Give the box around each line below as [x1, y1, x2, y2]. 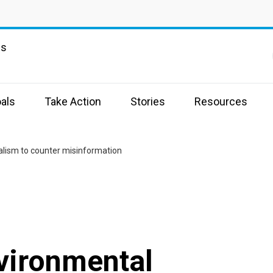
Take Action [44, 95, 101, 108]
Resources [194, 95, 247, 108]
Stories [130, 95, 165, 108]
